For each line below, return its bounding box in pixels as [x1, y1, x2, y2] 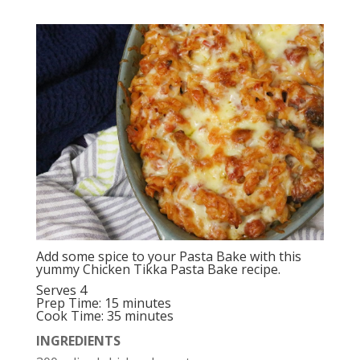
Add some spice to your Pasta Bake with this [35, 247, 301, 266]
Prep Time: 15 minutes [35, 294, 171, 313]
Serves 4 [35, 281, 87, 300]
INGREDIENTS [35, 332, 121, 350]
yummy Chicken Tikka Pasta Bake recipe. [35, 260, 280, 279]
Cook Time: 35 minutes [35, 307, 174, 325]
